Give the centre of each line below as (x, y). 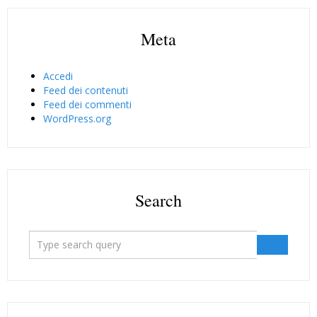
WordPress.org (77, 118)
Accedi (58, 76)
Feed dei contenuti (86, 90)
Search (158, 200)
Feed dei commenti (87, 104)
